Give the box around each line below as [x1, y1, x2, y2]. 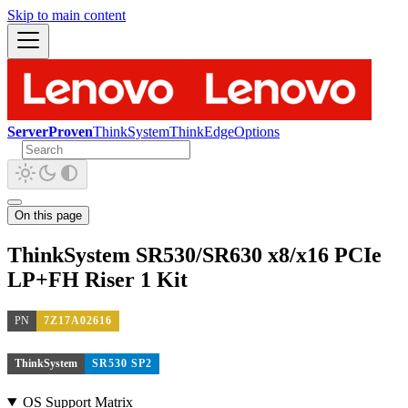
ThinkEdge [169, 124, 234, 139]
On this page [15, 209, 82, 222]
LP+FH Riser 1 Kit [7, 267, 188, 291]
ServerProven [7, 124, 93, 139]
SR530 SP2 [92, 357, 152, 371]
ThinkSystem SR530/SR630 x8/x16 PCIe [7, 242, 382, 267]
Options [234, 124, 280, 139]
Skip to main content [7, 7, 126, 23]
